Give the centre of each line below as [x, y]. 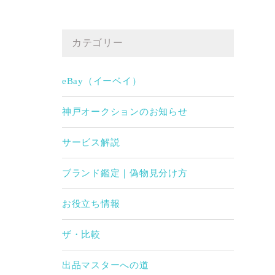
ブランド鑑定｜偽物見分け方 [125, 173]
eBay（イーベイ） [102, 81]
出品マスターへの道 [105, 265]
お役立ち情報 [91, 204]
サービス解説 [91, 143]
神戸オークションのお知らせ [125, 112]
